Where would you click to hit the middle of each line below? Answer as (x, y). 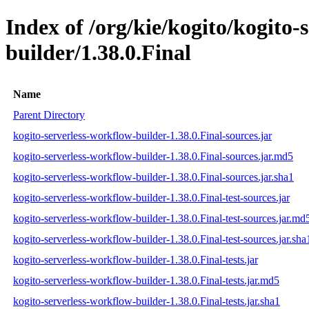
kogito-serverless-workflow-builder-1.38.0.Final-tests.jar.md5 (146, 280)
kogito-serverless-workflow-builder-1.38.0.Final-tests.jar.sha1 (147, 301)
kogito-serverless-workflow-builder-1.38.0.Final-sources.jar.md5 (153, 156)
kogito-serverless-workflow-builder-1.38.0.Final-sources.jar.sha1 (153, 177)
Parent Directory (49, 114)
